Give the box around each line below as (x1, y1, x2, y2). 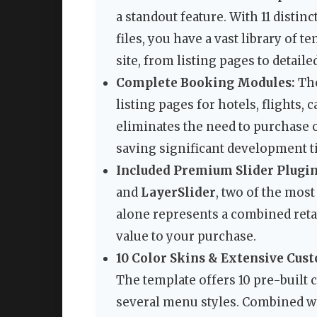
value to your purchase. (116, 229, 256, 245)
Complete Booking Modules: (116, 75, 295, 91)
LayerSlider (141, 185, 216, 201)
